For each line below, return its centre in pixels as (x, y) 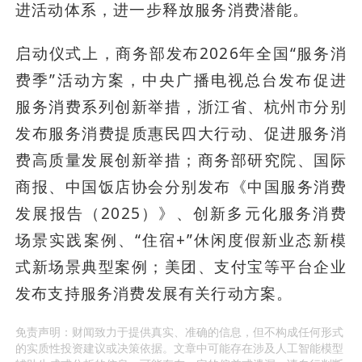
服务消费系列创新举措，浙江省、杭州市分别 (181, 107)
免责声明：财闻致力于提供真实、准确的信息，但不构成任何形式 (180, 332)
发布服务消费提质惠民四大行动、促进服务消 (181, 134)
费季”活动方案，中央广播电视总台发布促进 (181, 80)
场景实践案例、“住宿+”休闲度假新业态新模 (181, 240)
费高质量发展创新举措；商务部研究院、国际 (181, 160)
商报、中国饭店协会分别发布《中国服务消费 (181, 187)
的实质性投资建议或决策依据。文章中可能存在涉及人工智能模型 (180, 348)
